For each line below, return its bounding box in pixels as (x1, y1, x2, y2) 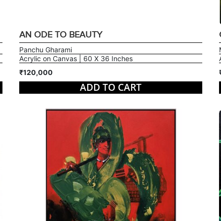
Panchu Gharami (19, 45, 72, 54)
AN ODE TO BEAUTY (19, 30, 102, 40)
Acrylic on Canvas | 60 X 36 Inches (19, 54, 133, 63)
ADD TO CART (79, 81, 142, 94)
